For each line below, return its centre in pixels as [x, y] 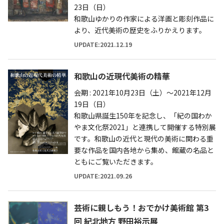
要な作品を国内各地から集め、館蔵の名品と [144, 150]
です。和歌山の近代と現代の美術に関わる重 [144, 138]
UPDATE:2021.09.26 [103, 175]
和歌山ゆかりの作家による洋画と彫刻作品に [144, 18]
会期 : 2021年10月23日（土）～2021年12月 [143, 92]
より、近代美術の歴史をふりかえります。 [140, 30]
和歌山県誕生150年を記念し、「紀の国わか [143, 115]
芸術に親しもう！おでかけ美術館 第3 [141, 207]
